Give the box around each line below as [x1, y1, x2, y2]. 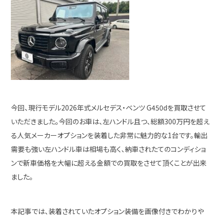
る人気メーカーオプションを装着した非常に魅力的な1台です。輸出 [11, 130, 208, 140]
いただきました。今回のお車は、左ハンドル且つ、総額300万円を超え [11, 116, 210, 126]
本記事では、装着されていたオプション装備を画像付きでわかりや [11, 206, 204, 216]
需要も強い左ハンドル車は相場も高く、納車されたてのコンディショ [11, 144, 206, 154]
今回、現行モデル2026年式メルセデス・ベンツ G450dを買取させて [11, 103, 207, 112]
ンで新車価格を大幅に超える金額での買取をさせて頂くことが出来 [11, 158, 207, 168]
